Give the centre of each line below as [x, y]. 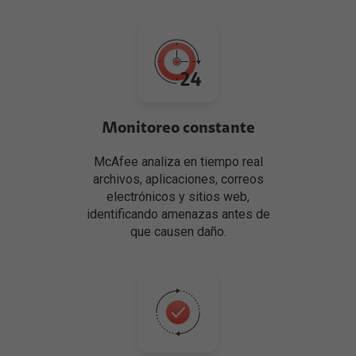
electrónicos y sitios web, [178, 197]
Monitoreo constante [178, 128]
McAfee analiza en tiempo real [178, 162]
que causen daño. [178, 232]
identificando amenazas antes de [178, 215]
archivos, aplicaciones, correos [178, 180]
